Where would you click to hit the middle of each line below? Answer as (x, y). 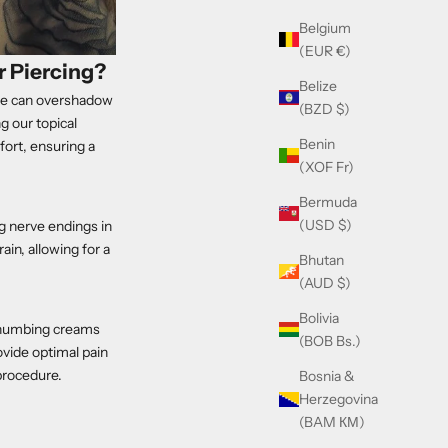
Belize (318, 85)
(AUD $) (325, 282)
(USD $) (325, 224)
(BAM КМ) (332, 421)
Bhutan (321, 259)
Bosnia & (327, 375)
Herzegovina (338, 398)
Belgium (325, 27)
